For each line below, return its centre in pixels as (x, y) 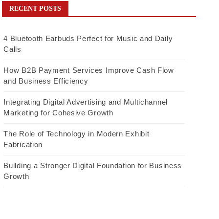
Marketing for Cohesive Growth (58, 112)
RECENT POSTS (35, 8)
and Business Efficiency (46, 81)
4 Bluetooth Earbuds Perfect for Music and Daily (88, 38)
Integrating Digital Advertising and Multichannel (86, 102)
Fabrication (23, 144)
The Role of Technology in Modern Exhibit (77, 133)
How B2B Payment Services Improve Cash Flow (89, 70)
